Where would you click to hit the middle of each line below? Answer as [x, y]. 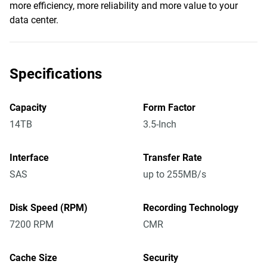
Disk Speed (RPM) [49, 208]
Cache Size [33, 258]
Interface [29, 158]
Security [161, 258]
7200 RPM [32, 224]
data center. [34, 20]
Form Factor [169, 108]
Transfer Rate [173, 158]
